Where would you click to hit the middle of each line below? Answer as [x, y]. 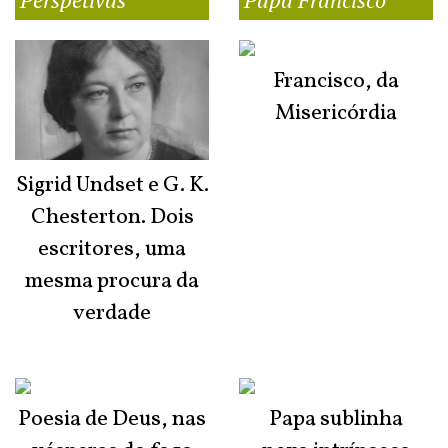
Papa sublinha [336, 420]
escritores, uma [112, 249]
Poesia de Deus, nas [112, 420]
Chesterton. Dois [112, 217]
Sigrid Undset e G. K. [112, 185]
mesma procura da [112, 281]
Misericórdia [336, 114]
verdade [112, 313]
